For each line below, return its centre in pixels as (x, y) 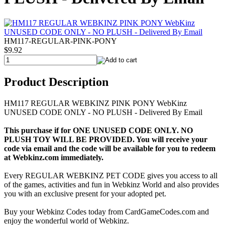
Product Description (56, 82)
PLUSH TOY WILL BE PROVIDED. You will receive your (106, 139)
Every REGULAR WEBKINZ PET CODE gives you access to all (111, 175)
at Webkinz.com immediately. (54, 157)
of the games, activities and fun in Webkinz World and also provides (111, 184)
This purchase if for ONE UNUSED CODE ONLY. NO (98, 130)
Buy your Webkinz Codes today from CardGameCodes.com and (106, 211)
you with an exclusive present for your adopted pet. (85, 193)
